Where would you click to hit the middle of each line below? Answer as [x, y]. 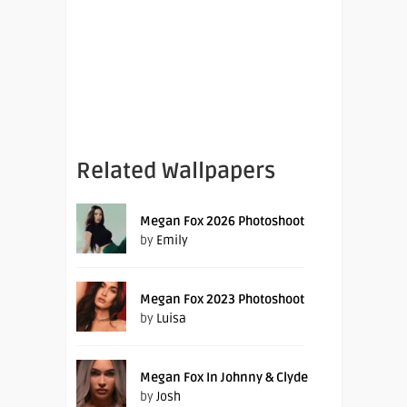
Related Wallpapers [176, 171]
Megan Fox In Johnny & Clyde [224, 377]
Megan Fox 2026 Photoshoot [222, 221]
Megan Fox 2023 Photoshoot [222, 299]
